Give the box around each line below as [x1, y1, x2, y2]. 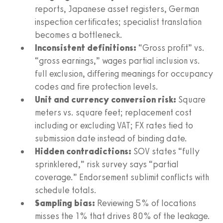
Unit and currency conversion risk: [35, 94, 176, 105]
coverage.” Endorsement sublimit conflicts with [35, 171, 209, 183]
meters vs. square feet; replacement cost [35, 107, 192, 118]
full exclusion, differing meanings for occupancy [35, 68, 213, 79]
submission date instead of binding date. [35, 132, 187, 144]
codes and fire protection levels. [35, 81, 158, 92]
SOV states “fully [131, 145, 200, 157]
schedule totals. [35, 184, 97, 196]
